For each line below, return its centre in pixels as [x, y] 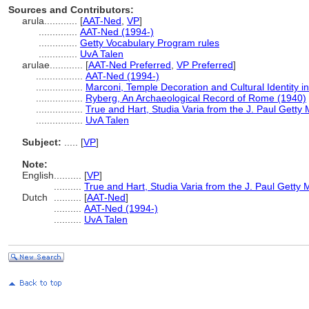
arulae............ [54, 65]
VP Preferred [205, 65]
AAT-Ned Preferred [130, 65]
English [38, 175]
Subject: [42, 142]
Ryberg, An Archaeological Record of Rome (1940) [196, 98]
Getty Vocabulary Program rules [150, 43]
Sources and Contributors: [71, 10]
